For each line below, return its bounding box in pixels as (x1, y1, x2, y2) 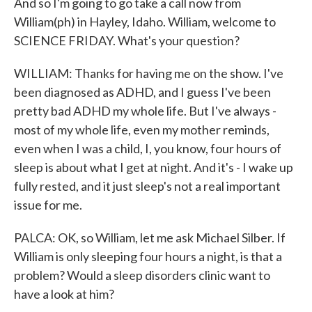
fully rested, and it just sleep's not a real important (14, 178, 281, 194)
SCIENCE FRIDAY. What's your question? (14, 33, 240, 48)
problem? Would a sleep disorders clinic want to (14, 267, 270, 283)
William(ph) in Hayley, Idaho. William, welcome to (14, 14, 276, 29)
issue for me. (14, 197, 82, 212)
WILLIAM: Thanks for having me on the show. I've (14, 65, 283, 81)
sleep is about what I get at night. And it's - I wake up (14, 159, 293, 175)
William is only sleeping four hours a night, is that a (14, 249, 282, 264)
